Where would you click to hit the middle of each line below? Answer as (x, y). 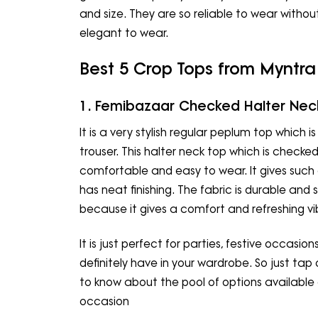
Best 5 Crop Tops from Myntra (198, 68)
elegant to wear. (128, 33)
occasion (107, 302)
